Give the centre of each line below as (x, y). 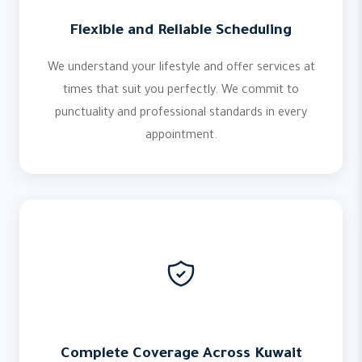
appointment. (181, 137)
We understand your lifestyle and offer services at (181, 69)
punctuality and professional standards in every (181, 114)
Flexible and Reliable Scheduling (181, 32)
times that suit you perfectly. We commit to (181, 91)
